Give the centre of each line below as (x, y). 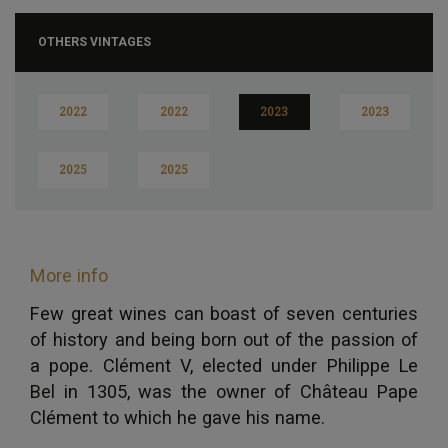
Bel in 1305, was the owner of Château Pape (224, 391)
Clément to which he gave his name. (178, 417)
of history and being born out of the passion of (224, 339)
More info (69, 275)
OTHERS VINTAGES (94, 41)
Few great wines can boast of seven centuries (224, 313)
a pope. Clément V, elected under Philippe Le (224, 365)
